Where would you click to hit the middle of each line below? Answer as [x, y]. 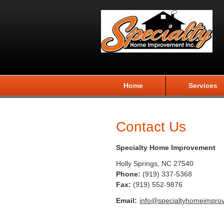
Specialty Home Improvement [166, 147]
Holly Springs [137, 164]
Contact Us [151, 127]
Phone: [129, 174]
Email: [126, 201]
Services [203, 85]
